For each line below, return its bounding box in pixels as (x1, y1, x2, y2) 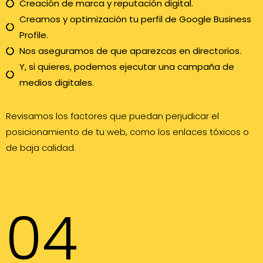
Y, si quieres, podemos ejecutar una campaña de (19, 60, 234, 73)
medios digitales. (19, 76, 94, 89)
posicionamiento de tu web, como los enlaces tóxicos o (6, 126, 249, 139)
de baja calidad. (6, 141, 76, 154)
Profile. (19, 29, 48, 42)
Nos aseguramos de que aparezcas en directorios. (19, 45, 241, 58)
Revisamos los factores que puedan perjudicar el (6, 110, 219, 123)
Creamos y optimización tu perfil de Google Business (19, 13, 251, 26)
